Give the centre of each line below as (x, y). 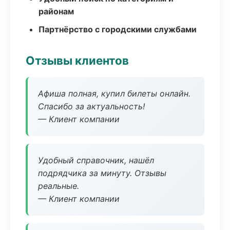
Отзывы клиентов (77, 60)
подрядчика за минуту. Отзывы (102, 173)
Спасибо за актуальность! (91, 106)
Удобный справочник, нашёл (96, 160)
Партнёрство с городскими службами (118, 29)
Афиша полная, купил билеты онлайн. (114, 93)
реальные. (59, 186)
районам (56, 11)
